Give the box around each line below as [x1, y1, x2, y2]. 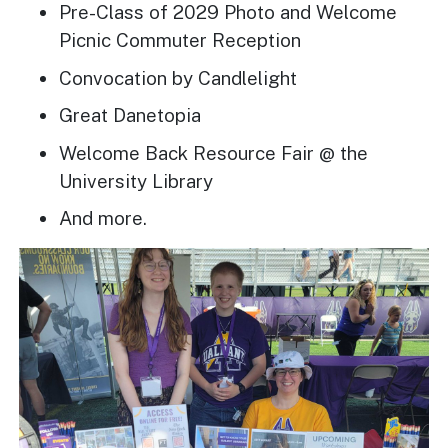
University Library [59, 169, 214, 192]
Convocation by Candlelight [59, 66, 298, 89]
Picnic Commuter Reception [59, 29, 302, 52]
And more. [59, 207, 153, 230]
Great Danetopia [59, 104, 202, 127]
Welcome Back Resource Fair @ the [59, 141, 369, 164]
